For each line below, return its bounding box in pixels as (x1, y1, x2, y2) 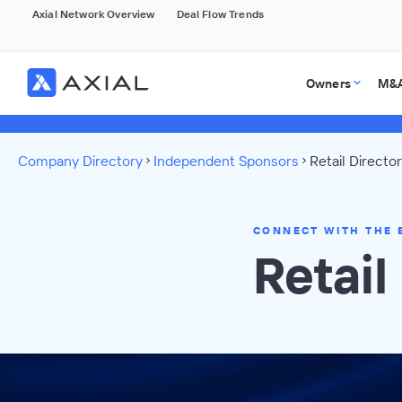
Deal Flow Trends (176, 7, 265, 21)
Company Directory (18, 152, 143, 170)
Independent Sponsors (153, 152, 299, 170)
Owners (305, 75, 351, 92)
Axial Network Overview (32, 7, 155, 21)
